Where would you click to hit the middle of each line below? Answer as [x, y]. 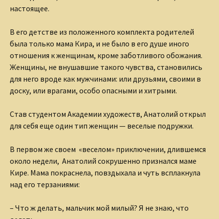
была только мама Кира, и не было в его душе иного [99, 44]
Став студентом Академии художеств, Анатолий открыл [108, 114]
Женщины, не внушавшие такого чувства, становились [106, 67]
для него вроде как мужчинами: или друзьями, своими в [105, 79]
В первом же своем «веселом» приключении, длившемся [108, 149]
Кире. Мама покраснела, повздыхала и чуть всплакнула [105, 173]
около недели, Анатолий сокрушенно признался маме [103, 161]
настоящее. [30, 9]
